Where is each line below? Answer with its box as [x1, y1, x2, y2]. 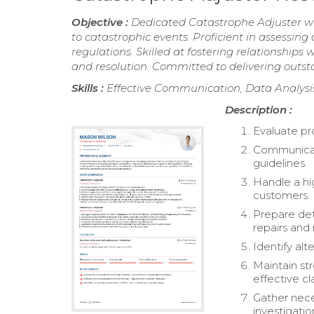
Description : [225, 103, 293, 117]
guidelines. [253, 156, 308, 170]
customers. [253, 189, 310, 203]
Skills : [71, 81, 107, 95]
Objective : [71, 15, 131, 29]
